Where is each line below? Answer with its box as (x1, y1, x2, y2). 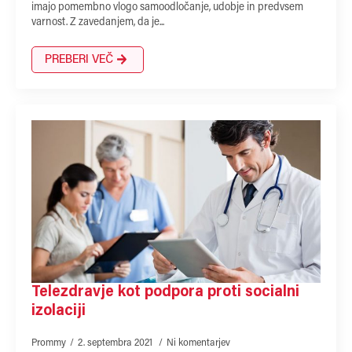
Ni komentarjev (167, 337, 230, 348)
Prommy (31, 337, 66, 348)
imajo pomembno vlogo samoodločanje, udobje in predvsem (31, 2, 303, 13)
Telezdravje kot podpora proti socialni (31, 284, 299, 300)
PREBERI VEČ (45, 53, 113, 66)
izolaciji (31, 302, 86, 319)
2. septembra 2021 (78, 337, 155, 348)
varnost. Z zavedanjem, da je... (31, 16, 164, 28)
